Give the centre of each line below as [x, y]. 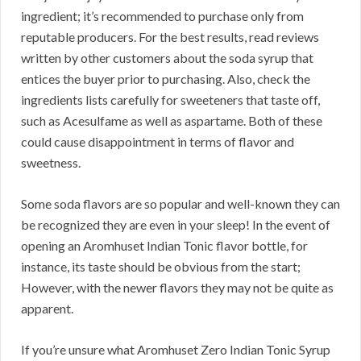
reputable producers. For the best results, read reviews [170, 36]
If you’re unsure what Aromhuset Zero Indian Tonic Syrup [176, 349]
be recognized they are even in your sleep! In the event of [176, 224]
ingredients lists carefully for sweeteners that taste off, [170, 99]
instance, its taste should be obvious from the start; [161, 266]
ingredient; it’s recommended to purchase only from [162, 15]
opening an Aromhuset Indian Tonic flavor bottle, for [164, 245]
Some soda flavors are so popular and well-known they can [180, 203]
